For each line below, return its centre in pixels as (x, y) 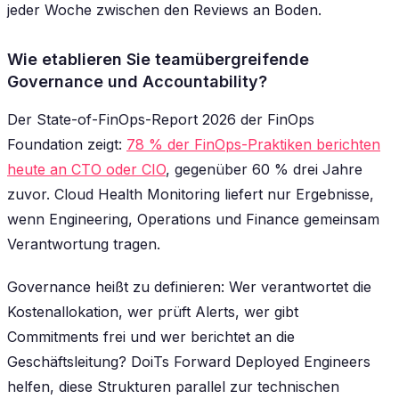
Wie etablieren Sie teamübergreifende (158, 60)
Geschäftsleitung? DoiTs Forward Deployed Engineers (189, 362)
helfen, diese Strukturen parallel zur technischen (173, 387)
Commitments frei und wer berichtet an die (151, 337)
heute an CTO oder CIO (86, 170)
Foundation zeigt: (67, 145)
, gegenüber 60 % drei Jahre (264, 170)
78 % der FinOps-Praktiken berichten (253, 145)
